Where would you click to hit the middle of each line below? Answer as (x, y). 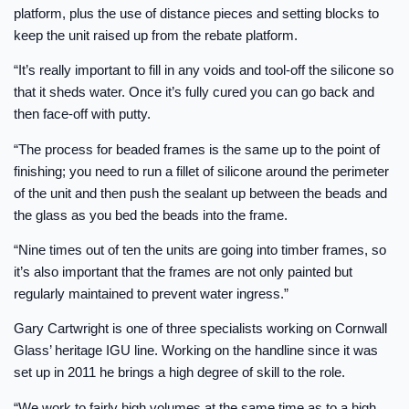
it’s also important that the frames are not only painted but (183, 271)
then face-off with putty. (82, 114)
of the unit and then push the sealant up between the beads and (200, 193)
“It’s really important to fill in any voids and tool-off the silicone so (204, 70)
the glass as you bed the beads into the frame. (151, 215)
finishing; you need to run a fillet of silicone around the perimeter (201, 171)
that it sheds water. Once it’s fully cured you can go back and (194, 92)
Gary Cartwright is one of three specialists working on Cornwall (200, 329)
